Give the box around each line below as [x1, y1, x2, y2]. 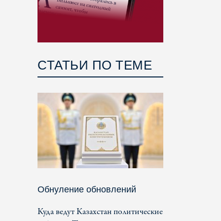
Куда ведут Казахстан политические [37, 205, 163, 218]
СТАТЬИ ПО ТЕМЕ [37, 57, 152, 73]
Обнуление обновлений [37, 184, 136, 194]
